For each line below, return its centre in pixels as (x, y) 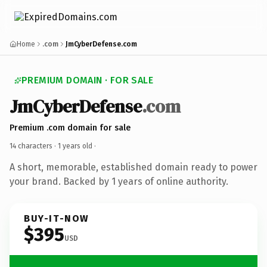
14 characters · (34, 146)
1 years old (75, 146)
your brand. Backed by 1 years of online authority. (119, 181)
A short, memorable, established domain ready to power (133, 167)
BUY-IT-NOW (57, 218)
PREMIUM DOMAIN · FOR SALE (87, 80)
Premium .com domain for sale (70, 128)
